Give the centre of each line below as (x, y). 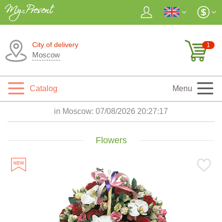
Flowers (111, 140)
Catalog (44, 88)
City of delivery (55, 45)
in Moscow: (75, 111)
